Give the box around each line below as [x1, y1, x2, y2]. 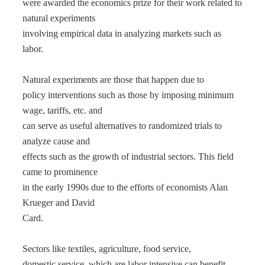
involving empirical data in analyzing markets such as [22, 28, 221, 38]
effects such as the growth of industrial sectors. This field [22, 151, 234, 161]
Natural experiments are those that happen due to [22, 75, 204, 85]
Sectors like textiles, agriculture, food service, [22, 244, 191, 254]
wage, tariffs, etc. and [22, 105, 102, 115]
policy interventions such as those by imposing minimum [22, 90, 234, 100]
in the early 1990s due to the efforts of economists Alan [22, 182, 228, 192]
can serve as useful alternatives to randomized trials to [22, 121, 222, 131]
